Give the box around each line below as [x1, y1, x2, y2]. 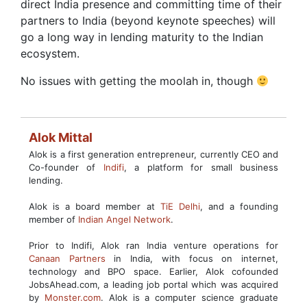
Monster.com [44, 292, 101, 303]
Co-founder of [29, 162, 103, 173]
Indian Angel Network [78, 214, 171, 225]
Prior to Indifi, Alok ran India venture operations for [29, 240, 278, 251]
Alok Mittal [29, 130, 93, 145]
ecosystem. [21, 47, 79, 60]
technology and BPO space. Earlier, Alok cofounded [29, 266, 278, 277]
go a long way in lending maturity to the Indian [21, 30, 263, 44]
